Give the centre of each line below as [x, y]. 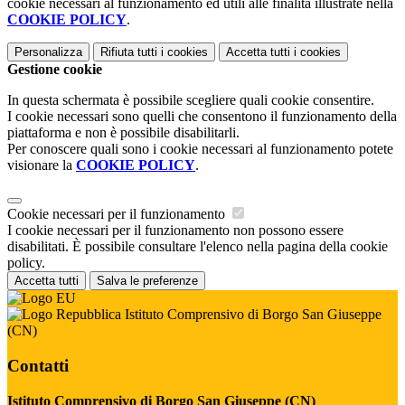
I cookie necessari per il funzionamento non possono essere [175, 231]
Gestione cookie [55, 70]
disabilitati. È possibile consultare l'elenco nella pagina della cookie [198, 247]
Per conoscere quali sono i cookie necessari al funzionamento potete [200, 149]
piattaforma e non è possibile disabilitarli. [123, 133]
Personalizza [48, 52]
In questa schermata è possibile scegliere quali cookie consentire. [191, 100]
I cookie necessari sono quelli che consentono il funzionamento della [202, 117]
